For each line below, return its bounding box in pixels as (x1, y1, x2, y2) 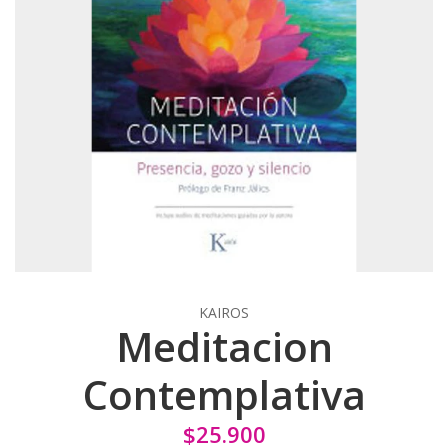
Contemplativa (82, 366, 366, 422)
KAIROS (199, 302, 249, 322)
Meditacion (115, 318, 333, 374)
